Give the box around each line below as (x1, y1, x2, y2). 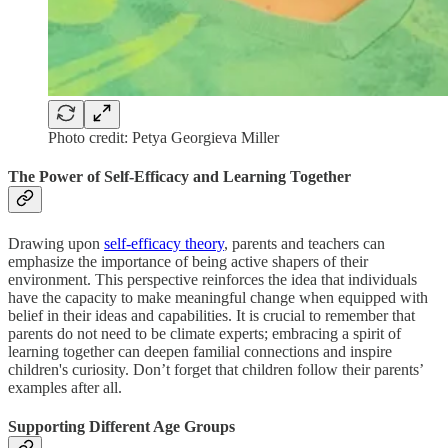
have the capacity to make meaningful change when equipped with (8, 288, 428, 306)
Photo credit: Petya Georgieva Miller (48, 129, 279, 147)
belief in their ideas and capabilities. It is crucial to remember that (8, 306, 415, 324)
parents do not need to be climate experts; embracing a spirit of (8, 324, 401, 342)
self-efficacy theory (104, 234, 224, 252)
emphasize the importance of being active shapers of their (8, 252, 368, 270)
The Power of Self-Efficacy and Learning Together (8, 168, 351, 186)
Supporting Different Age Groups (8, 418, 235, 436)
